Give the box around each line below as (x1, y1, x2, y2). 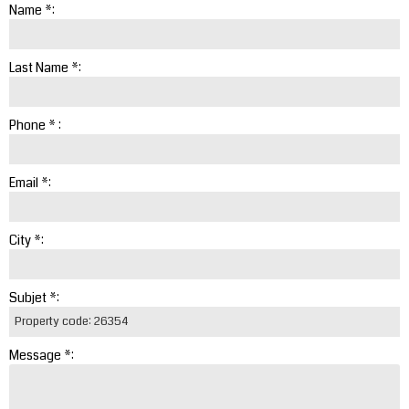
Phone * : (9, 115, 61, 134)
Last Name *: (9, 58, 81, 77)
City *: (9, 230, 44, 249)
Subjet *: (9, 288, 59, 307)
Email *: (9, 173, 51, 192)
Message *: (9, 345, 74, 364)
